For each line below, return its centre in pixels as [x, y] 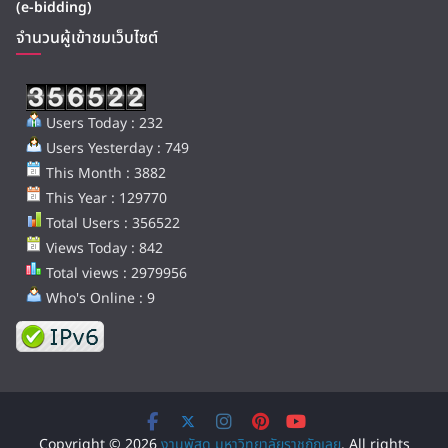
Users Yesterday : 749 [115, 148]
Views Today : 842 [102, 248]
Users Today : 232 [102, 123]
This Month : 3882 [104, 173]
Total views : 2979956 [114, 273]
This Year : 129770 [104, 198]
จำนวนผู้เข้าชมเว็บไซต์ [87, 38]
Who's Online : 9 [98, 298]
